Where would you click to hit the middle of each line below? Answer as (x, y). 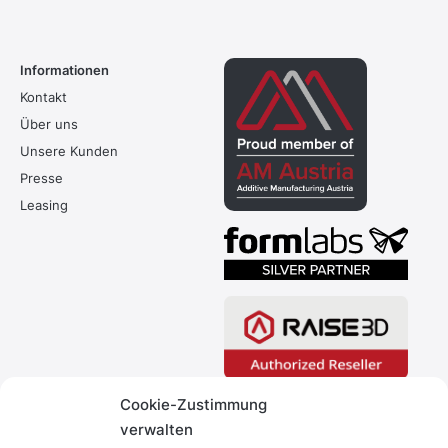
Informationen (64, 70)
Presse (41, 178)
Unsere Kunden (69, 151)
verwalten (156, 429)
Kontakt (43, 97)
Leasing (44, 205)
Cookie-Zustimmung (193, 404)
